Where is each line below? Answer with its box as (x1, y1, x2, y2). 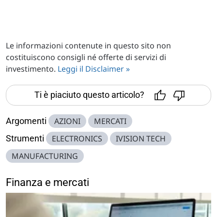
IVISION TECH (116, 133, 166, 144)
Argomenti (6, 115, 46, 126)
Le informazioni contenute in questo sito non (6, 40, 171, 51)
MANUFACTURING (12, 150, 78, 161)
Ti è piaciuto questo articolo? (34, 89, 144, 100)
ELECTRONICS (52, 133, 102, 144)
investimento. (6, 63, 58, 74)
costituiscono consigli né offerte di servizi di (6, 51, 166, 62)
